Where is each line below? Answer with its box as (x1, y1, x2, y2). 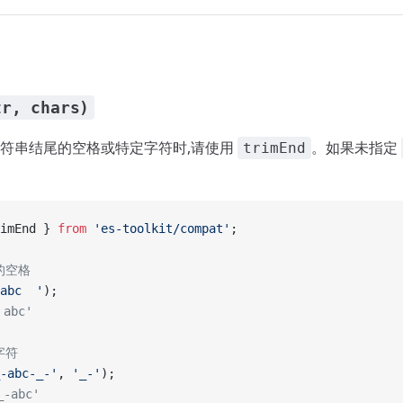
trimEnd (243, 139, 306, 157)
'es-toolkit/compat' (86, 221, 230, 236)
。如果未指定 (311, 138, 401, 157)
